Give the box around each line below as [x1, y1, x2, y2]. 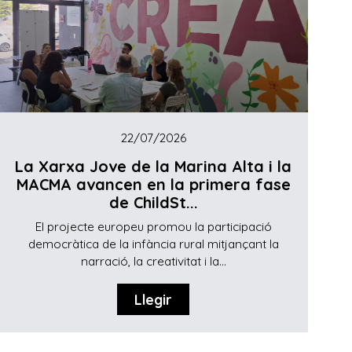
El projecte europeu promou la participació [35, 218, 272, 234]
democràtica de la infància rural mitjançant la [27, 236, 279, 251]
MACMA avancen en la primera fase [16, 174, 291, 195]
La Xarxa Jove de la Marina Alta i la [15, 156, 292, 177]
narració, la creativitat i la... [80, 253, 226, 269]
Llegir [134, 291, 173, 309]
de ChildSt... [108, 192, 198, 213]
